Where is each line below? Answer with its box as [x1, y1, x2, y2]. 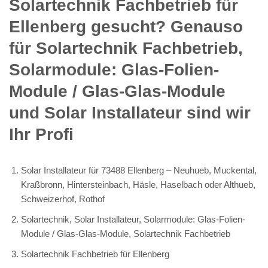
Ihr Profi [9, 124, 74, 144]
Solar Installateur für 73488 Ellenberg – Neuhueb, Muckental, [21, 165, 257, 175]
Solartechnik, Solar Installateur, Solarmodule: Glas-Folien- [21, 214, 245, 224]
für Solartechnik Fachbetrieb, [9, 38, 243, 57]
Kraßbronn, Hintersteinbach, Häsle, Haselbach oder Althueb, [21, 179, 255, 190]
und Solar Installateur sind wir [9, 103, 251, 122]
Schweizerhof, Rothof [21, 193, 105, 204]
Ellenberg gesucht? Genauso [9, 17, 243, 36]
